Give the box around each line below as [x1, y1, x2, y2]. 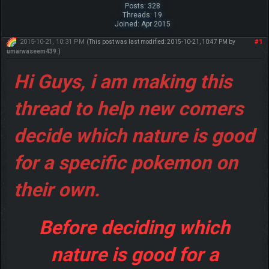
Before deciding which [39, 216, 230, 239]
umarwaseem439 [6, 47, 56, 55]
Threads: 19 [122, 10, 163, 19]
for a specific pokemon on [13, 151, 238, 174]
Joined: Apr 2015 [114, 19, 171, 28]
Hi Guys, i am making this [13, 70, 232, 93]
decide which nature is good [13, 124, 255, 147]
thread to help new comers [13, 97, 243, 120]
